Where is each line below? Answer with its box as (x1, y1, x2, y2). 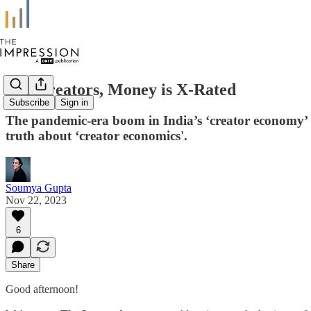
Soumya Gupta (6, 181, 72, 194)
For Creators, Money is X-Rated (6, 80, 236, 99)
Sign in (60, 97, 88, 108)
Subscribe (9, 97, 49, 108)
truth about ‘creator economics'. (6, 128, 187, 143)
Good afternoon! (6, 283, 78, 295)
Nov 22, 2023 (6, 194, 67, 206)
